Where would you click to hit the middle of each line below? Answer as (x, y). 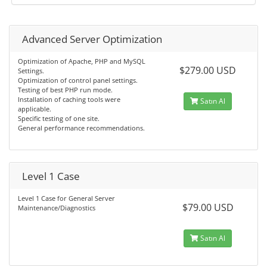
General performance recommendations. (81, 128)
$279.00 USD (208, 70)
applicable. (35, 109)
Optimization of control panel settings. (78, 80)
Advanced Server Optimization (92, 39)
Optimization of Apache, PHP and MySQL (82, 61)
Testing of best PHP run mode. (65, 90)
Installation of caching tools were (69, 99)
